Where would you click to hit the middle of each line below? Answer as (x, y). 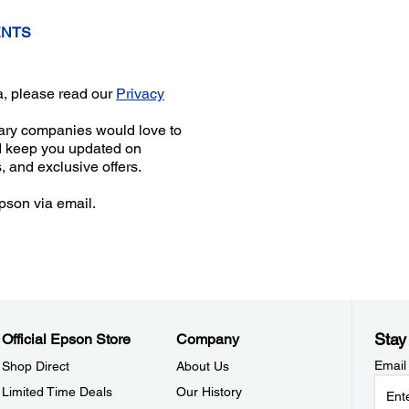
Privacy (141, 93)
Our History (210, 392)
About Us (203, 366)
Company (208, 339)
